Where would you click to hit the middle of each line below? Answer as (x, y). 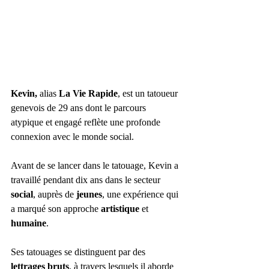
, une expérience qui (141, 194)
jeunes (89, 194)
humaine (29, 223)
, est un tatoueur (149, 93)
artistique (120, 208)
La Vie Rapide (87, 93)
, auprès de (55, 194)
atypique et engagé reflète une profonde (87, 122)
